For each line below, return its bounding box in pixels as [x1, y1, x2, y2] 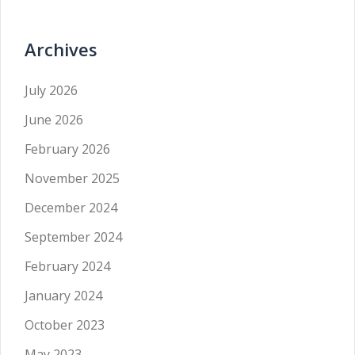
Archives [25, 37, 97, 61]
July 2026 [25, 82, 78, 99]
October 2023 [25, 316, 105, 334]
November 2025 [25, 170, 120, 187]
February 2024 [25, 258, 110, 275]
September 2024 [25, 228, 122, 246]
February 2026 [25, 140, 110, 158]
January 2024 [25, 287, 102, 304]
